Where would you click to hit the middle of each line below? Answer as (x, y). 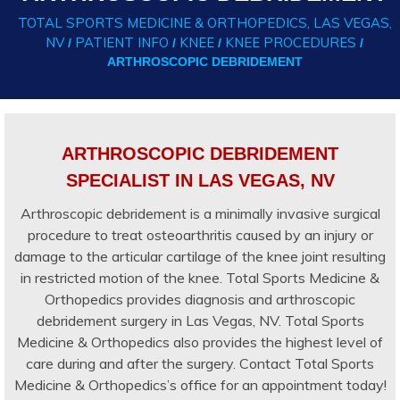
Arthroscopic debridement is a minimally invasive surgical (200, 213)
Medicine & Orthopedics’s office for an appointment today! (200, 384)
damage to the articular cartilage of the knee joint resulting (200, 256)
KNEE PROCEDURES (291, 42)
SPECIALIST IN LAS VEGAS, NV (200, 180)
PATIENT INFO (122, 42)
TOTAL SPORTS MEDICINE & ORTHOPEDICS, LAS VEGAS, (204, 22)
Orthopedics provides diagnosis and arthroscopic (200, 299)
